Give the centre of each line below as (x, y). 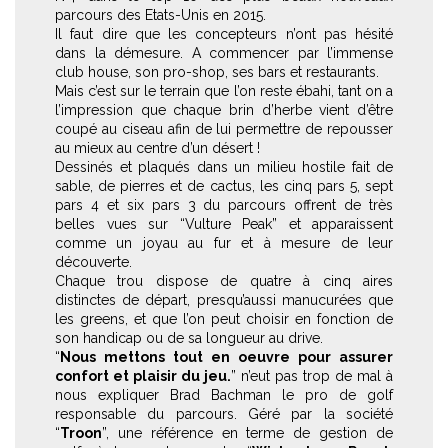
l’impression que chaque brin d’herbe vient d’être (224, 109)
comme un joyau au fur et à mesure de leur (224, 242)
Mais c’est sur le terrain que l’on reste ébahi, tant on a (224, 90)
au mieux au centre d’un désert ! (157, 147)
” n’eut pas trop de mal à (312, 375)
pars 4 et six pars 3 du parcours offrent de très (224, 204)
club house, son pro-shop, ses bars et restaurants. (217, 71)
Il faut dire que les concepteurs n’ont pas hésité (224, 33)
